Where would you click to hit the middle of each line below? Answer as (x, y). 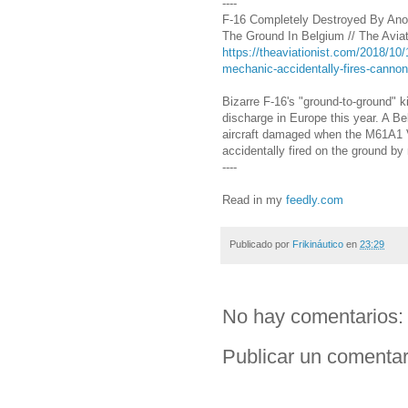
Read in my (254, 200)
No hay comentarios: (313, 317)
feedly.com (315, 200)
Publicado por (261, 245)
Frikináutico (318, 245)
